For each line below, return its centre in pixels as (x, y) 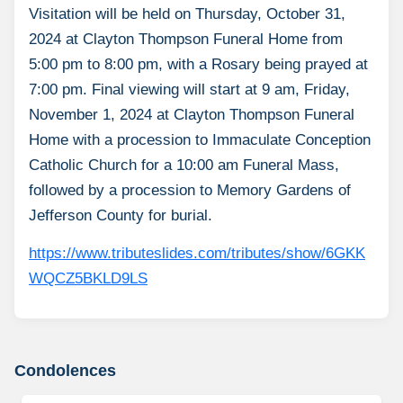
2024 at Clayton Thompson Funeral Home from (186, 39)
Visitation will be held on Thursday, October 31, (187, 13)
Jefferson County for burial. (121, 215)
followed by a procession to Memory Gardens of (190, 190)
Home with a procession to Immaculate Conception (200, 139)
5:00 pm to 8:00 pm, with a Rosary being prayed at (198, 64)
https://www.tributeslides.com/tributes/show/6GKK (197, 253)
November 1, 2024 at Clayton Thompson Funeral (192, 114)
